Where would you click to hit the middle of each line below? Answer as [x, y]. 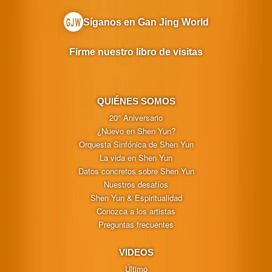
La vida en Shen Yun [136, 157]
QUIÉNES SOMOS [136, 101]
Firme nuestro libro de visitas [136, 52]
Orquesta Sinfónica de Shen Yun [136, 144]
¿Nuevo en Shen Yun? [136, 131]
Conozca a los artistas [136, 211]
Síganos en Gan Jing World [146, 22]
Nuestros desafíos [136, 184]
